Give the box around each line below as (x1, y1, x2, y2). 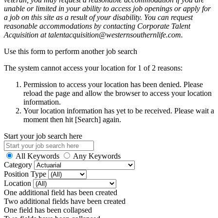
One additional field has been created (4, 188, 117, 197)
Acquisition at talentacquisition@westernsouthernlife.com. (4, 30, 183, 39)
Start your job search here (4, 131, 82, 140)
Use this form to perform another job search (4, 47, 137, 55)
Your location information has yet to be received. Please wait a (23, 106, 214, 115)
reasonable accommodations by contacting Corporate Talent (4, 21, 190, 30)
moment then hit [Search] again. (23, 115, 121, 124)
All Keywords (16, 151, 59, 160)
